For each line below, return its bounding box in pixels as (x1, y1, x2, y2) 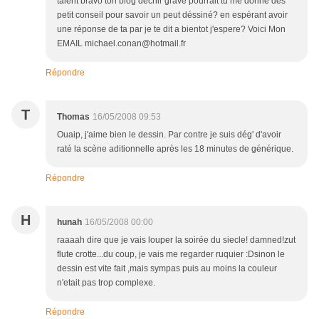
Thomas (57, 112, 90, 122)
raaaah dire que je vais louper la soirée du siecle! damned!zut (57, 235, 296, 246)
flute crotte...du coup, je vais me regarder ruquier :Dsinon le (57, 249, 285, 260)
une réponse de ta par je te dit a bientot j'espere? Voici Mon (57, 24, 286, 35)
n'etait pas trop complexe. (57, 278, 155, 288)
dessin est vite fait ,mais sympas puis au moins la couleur (57, 263, 277, 274)
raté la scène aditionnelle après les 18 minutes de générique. (57, 144, 293, 155)
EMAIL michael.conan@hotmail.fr (57, 38, 186, 49)
